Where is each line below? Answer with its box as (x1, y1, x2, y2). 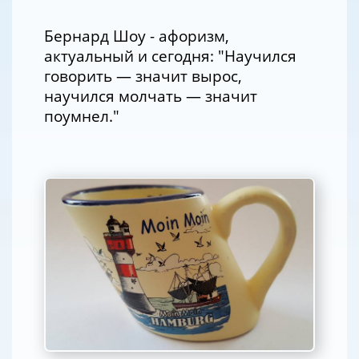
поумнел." (44, 105, 119, 126)
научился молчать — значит (44, 85, 257, 106)
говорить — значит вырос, (44, 65, 242, 86)
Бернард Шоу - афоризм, (44, 25, 229, 46)
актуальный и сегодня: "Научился (44, 45, 296, 66)
